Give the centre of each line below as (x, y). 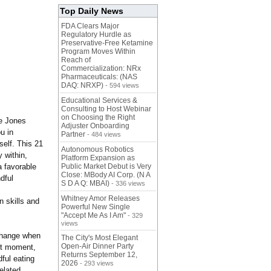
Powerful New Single (96, 207)
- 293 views (96, 263)
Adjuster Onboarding (95, 126)
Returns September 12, (99, 255)
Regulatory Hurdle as (96, 35)
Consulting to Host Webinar (106, 109)
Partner (73, 135)
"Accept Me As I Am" (93, 216)
